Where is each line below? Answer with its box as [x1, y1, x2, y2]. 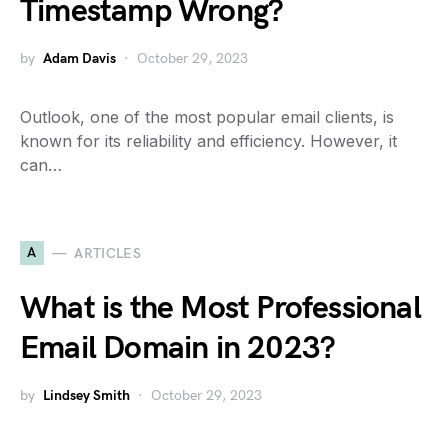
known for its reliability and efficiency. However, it [20, 131, 397, 151]
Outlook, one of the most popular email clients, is [20, 107, 394, 127]
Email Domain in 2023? [20, 329, 336, 368]
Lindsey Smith [43, 387, 130, 404]
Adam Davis [43, 50, 116, 67]
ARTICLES [74, 244, 142, 262]
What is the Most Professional [20, 289, 421, 328]
